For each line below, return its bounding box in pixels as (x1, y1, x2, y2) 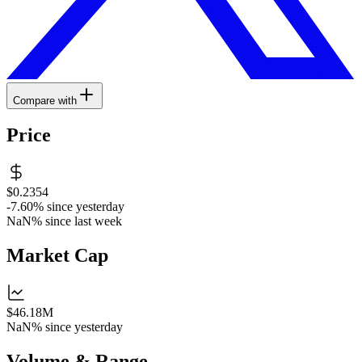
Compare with (13, 94, 77, 107)
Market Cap (6, 245, 108, 267)
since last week (45, 214, 122, 229)
